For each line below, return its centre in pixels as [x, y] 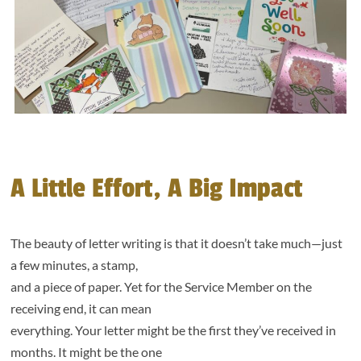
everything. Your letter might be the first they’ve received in [174, 330]
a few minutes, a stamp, [75, 264]
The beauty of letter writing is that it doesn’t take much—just [177, 243]
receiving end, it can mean [81, 308]
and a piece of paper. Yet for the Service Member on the [162, 286]
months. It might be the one [87, 351]
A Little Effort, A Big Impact [157, 188]
